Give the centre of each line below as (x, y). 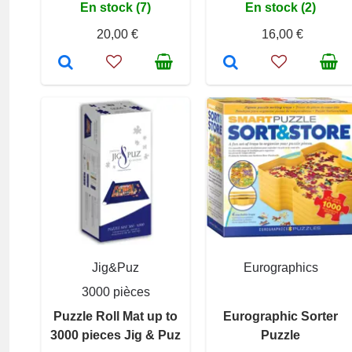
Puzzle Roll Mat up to (115, 316)
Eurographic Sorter (280, 316)
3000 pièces (115, 291)
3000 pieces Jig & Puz (115, 335)
